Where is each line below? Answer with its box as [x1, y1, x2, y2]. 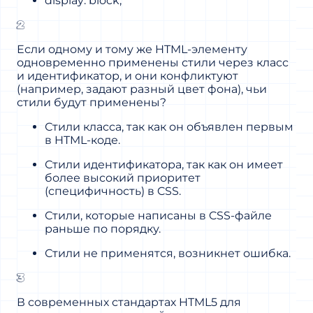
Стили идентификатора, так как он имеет [45, 157, 283, 171]
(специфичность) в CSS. [45, 184, 181, 198]
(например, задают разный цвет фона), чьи [17, 82, 267, 96]
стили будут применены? [17, 95, 166, 109]
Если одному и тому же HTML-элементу [17, 42, 247, 56]
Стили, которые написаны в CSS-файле [45, 208, 272, 222]
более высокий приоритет [45, 170, 201, 184]
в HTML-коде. [45, 133, 120, 147]
